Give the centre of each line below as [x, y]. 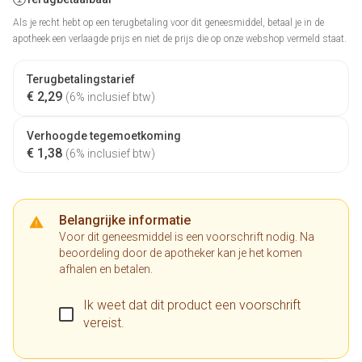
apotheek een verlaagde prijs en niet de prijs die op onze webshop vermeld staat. [180, 39]
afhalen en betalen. [106, 269]
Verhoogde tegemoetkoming [104, 136]
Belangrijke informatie [125, 220]
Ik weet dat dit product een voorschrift [192, 305]
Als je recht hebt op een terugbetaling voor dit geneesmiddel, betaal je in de [168, 23]
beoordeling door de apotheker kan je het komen [181, 253]
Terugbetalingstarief [81, 79]
